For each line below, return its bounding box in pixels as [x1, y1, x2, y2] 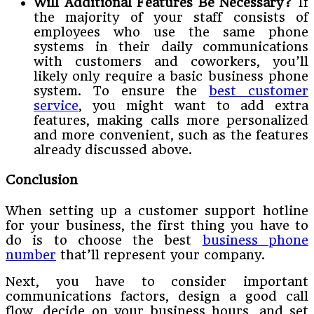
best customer [209, 83, 309, 98]
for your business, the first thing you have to [6, 218, 308, 233]
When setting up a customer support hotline [6, 203, 308, 219]
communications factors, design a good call [6, 289, 308, 304]
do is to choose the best [6, 233, 203, 248]
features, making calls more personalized [34, 112, 308, 128]
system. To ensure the [34, 83, 210, 98]
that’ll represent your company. [56, 247, 265, 263]
